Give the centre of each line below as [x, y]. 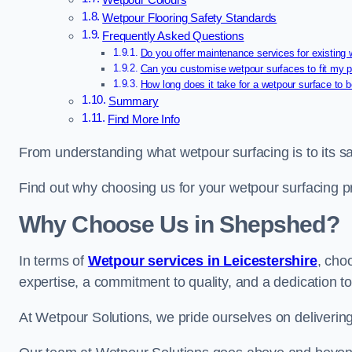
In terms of [53, 261]
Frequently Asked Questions [173, 37]
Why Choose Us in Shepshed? [179, 225]
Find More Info [144, 120]
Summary [134, 102]
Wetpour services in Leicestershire [202, 261]
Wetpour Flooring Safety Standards [190, 18]
